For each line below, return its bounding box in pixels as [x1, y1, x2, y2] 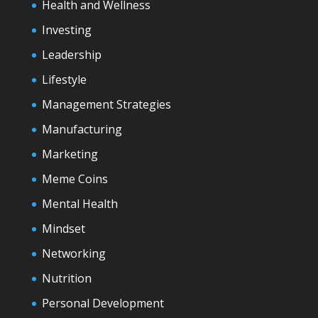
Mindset [41, 221, 85, 237]
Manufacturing [41, 121, 122, 138]
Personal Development [41, 295, 164, 312]
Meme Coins [41, 171, 108, 187]
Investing [41, 22, 92, 38]
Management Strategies [41, 97, 171, 113]
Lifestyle [41, 72, 87, 88]
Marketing [41, 146, 98, 163]
